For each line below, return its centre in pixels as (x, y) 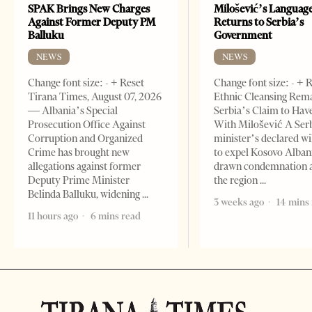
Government (243, 36)
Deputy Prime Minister (79, 181)
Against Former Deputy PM (92, 22)
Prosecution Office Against (87, 125)
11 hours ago (53, 216)
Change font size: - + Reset (86, 83)
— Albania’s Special (73, 111)
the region (237, 181)
